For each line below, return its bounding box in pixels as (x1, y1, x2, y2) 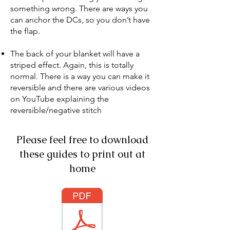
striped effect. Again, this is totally (10, 60, 133, 70)
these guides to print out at (19, 147, 145, 161)
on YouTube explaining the (10, 94, 109, 104)
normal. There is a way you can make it (10, 71, 149, 81)
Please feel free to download (16, 133, 148, 146)
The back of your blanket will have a (10, 49, 140, 59)
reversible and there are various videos (10, 83, 150, 92)
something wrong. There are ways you (10, 4, 148, 13)
